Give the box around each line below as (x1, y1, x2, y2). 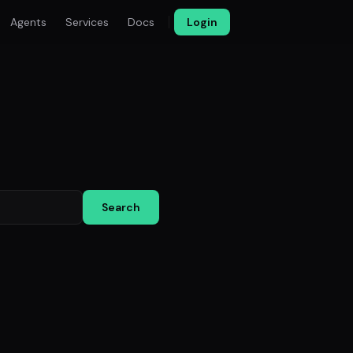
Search (102, 200, 140, 214)
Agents (10, 15, 46, 29)
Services (65, 15, 109, 29)
